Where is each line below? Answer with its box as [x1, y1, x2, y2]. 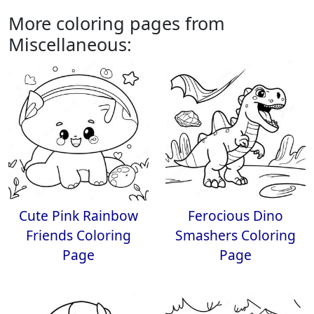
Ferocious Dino [188, 206, 283, 225]
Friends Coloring [26, 226, 131, 245]
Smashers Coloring [175, 226, 296, 245]
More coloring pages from [8, 11, 225, 35]
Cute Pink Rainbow [19, 206, 138, 225]
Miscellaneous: [8, 32, 132, 56]
